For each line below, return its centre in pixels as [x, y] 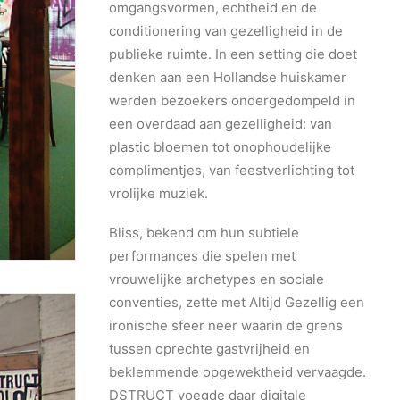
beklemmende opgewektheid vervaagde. [237, 372]
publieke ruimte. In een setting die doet [233, 54]
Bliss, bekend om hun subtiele [204, 233]
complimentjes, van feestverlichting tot [232, 170]
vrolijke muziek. [158, 193]
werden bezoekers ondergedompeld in [232, 100]
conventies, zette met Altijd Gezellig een [237, 302]
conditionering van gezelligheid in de [226, 31]
